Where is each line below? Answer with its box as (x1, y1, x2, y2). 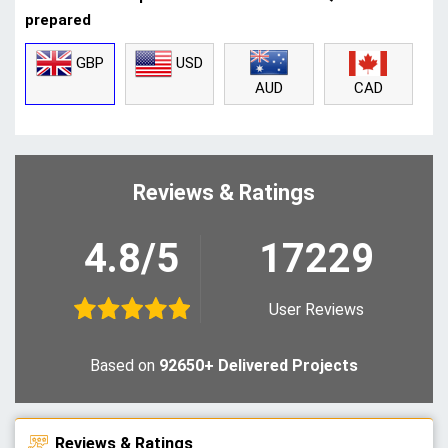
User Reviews (268, 300, 364, 320)
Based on (90, 355, 159, 375)
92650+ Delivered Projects (159, 355, 358, 375)
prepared (25, 11, 91, 30)
